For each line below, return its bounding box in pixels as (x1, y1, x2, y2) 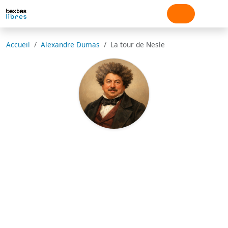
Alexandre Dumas (41, 40, 100, 49)
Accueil (6, 40, 30, 49)
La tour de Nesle (110, 40, 165, 49)
